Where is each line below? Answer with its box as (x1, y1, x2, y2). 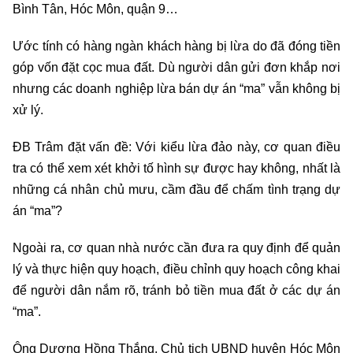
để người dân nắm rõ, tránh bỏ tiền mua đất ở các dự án (13, 283, 340, 297)
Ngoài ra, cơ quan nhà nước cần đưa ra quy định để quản (13, 240, 340, 255)
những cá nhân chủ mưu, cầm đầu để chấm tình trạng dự (13, 182, 340, 196)
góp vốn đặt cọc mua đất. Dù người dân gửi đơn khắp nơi (13, 60, 340, 74)
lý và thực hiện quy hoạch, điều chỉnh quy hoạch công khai (13, 262, 340, 276)
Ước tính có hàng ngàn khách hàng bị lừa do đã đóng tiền (13, 39, 340, 53)
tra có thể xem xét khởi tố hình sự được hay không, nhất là (13, 161, 340, 175)
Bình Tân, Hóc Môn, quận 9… (13, 2, 178, 16)
